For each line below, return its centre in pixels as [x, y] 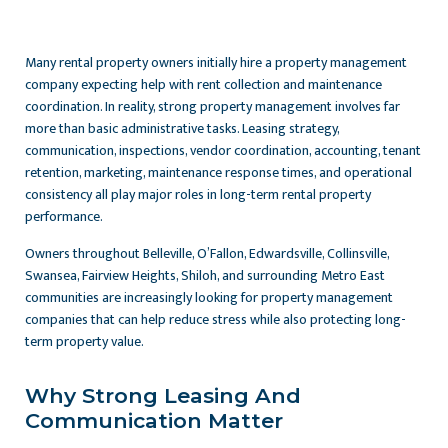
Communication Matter [154, 421]
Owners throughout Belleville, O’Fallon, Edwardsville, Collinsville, [207, 254]
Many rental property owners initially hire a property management [216, 63]
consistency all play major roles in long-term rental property [198, 195]
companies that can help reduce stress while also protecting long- [215, 320]
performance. [64, 217]
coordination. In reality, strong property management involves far [212, 107]
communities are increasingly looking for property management [209, 298]
